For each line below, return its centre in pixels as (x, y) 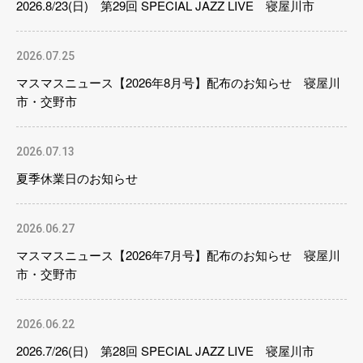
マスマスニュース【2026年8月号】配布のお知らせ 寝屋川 (178, 82)
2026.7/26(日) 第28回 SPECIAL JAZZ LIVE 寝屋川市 (165, 350)
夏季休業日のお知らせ (77, 178)
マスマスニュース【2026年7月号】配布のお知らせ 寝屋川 (178, 255)
